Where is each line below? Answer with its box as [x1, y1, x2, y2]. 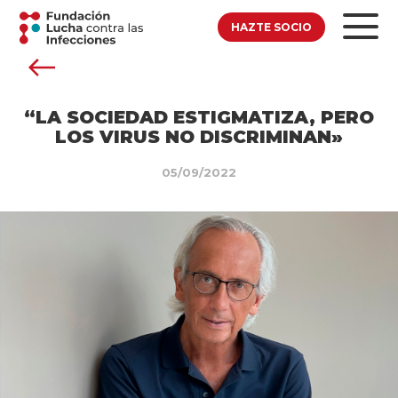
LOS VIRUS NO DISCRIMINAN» [55, 125, 343, 147]
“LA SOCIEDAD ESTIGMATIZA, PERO [24, 106, 374, 128]
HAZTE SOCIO [230, 20, 312, 34]
